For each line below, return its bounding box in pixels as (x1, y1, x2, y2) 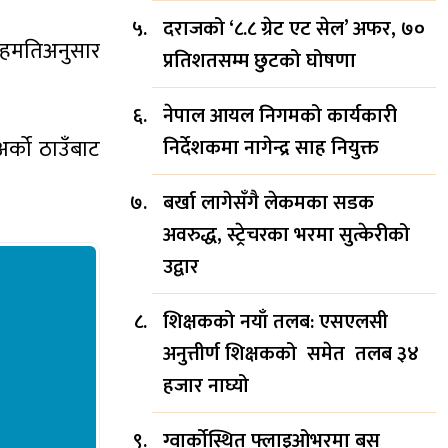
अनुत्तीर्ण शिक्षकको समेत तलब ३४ (163, 336, 419, 371)
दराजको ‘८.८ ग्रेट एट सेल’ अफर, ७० (163, 11, 425, 46)
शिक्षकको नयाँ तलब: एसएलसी (163, 304, 388, 339)
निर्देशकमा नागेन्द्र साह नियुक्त (163, 130, 379, 165)
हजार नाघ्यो (163, 368, 254, 403)
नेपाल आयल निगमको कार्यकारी (163, 98, 397, 133)
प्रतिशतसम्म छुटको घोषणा (163, 43, 356, 78)
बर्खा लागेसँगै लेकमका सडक (163, 185, 374, 220)
